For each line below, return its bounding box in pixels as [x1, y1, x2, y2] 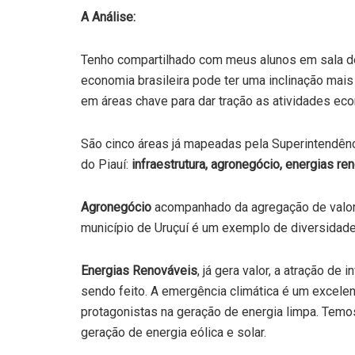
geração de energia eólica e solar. [81, 324, 266, 340]
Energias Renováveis [81, 262, 197, 278]
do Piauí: [81, 156, 132, 172]
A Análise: [81, 9, 136, 25]
